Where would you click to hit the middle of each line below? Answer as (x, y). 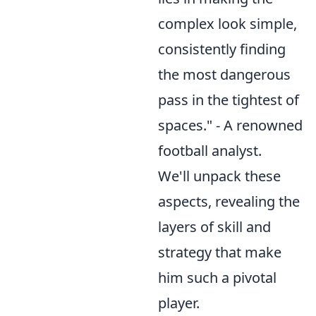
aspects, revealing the (229, 201)
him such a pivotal (217, 278)
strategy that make (220, 252)
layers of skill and (214, 227)
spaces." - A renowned (230, 125)
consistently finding (222, 49)
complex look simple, (227, 24)
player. (179, 303)
